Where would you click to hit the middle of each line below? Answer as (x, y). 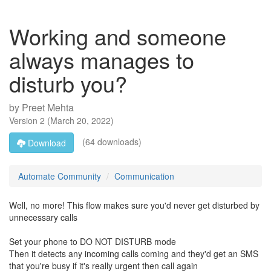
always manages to (102, 60)
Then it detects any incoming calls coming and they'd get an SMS (134, 253)
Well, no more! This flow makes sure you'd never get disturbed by (134, 205)
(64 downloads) (111, 141)
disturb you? (68, 83)
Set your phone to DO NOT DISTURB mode (93, 241)
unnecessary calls (43, 217)
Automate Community (60, 176)
